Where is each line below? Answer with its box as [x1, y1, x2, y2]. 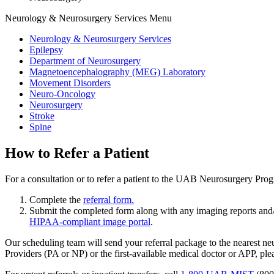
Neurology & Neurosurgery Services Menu [5, 12, 172, 23]
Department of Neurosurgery [29, 55, 141, 66]
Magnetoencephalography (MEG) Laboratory [29, 66, 206, 77]
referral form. [83, 194, 134, 205]
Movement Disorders [29, 77, 111, 88]
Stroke [29, 110, 54, 121]
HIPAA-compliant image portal [29, 216, 150, 227]
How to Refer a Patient [5, 144, 149, 161]
